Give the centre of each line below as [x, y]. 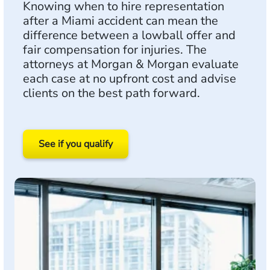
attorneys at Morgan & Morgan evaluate [131, 64]
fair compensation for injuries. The [115, 50]
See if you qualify [76, 144]
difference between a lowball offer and [129, 35]
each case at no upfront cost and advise [130, 79]
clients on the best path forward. [111, 93]
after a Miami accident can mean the [121, 21]
